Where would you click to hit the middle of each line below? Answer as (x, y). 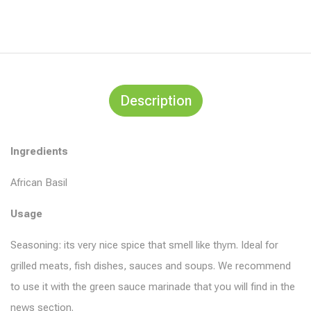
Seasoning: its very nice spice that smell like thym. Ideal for (144, 245)
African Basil (39, 182)
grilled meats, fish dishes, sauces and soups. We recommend (151, 266)
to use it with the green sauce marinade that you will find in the (153, 286)
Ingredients (39, 151)
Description (155, 100)
